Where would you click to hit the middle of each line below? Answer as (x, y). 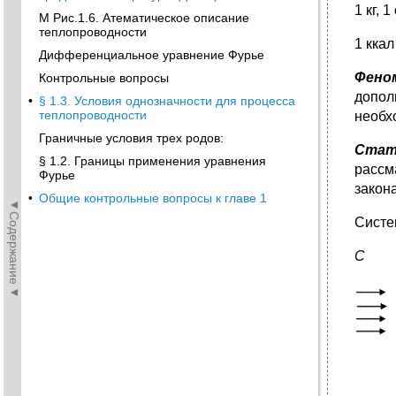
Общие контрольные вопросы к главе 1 (153, 198)
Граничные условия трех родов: (131, 138)
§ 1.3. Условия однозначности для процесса (167, 101)
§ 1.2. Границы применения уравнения (152, 161)
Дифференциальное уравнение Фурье (152, 55)
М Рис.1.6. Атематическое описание (144, 18)
